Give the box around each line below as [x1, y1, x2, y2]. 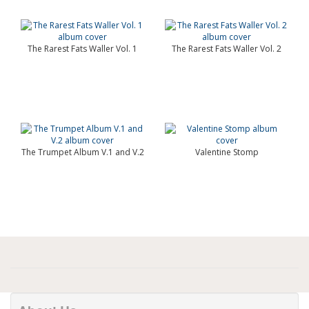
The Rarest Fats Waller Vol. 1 [28, 43, 137, 54]
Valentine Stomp [195, 146, 259, 158]
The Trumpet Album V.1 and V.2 [21, 146, 144, 158]
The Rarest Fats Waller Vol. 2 [172, 43, 281, 54]
